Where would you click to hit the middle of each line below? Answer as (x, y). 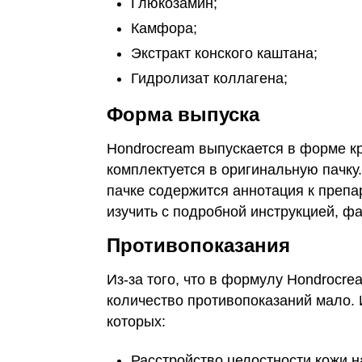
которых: (136, 322)
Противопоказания (198, 245)
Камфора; (164, 28)
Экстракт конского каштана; (224, 53)
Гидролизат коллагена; (209, 78)
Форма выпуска (183, 114)
